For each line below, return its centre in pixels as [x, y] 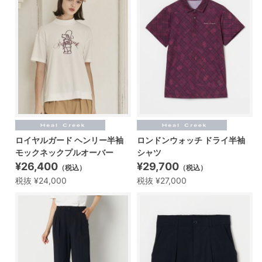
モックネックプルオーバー [64, 153]
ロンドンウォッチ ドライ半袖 [191, 140]
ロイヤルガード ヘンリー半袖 [69, 140]
